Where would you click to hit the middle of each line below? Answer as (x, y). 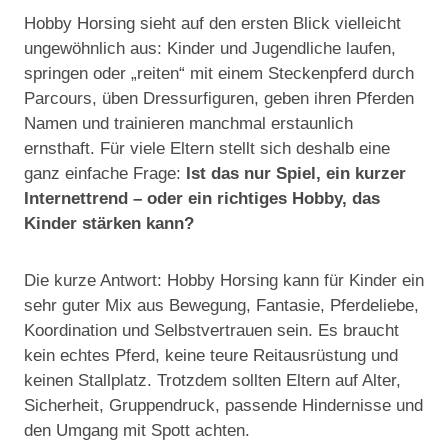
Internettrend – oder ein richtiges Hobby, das (202, 199)
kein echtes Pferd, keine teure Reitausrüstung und (211, 356)
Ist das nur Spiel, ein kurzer (296, 174)
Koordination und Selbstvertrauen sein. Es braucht (211, 331)
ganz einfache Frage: (105, 174)
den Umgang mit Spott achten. (137, 431)
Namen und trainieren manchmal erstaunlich (188, 124)
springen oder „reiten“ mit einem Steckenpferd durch (219, 74)
